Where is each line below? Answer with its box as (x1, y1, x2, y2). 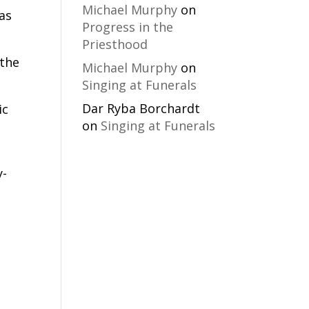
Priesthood (82, 36, 148, 52)
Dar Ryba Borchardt (82, 100, 201, 117)
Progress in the (82, 19, 174, 35)
